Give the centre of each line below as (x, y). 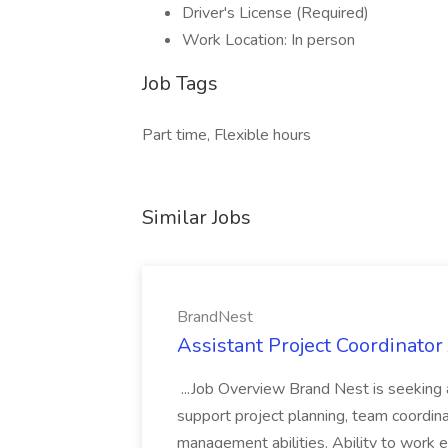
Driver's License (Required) (275, 13)
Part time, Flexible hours (226, 135)
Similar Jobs (196, 217)
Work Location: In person (268, 40)
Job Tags (180, 83)
